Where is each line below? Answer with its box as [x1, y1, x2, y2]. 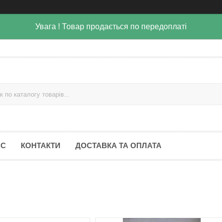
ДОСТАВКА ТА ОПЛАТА [75, 141, 162, 150]
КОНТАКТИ [21, 141, 60, 150]
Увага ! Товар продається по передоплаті [35, 22, 187, 31]
